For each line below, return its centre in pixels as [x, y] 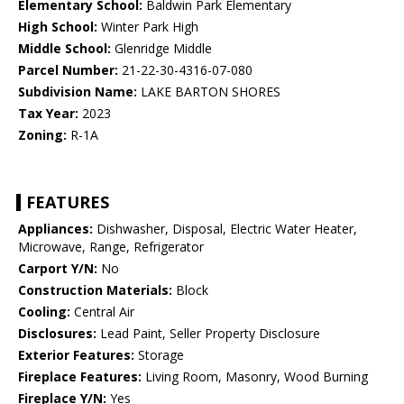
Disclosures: [57, 334]
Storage [159, 355]
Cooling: [44, 312]
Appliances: [55, 229]
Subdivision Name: [78, 92]
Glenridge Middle [161, 49]
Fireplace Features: [80, 377]
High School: [58, 27]
